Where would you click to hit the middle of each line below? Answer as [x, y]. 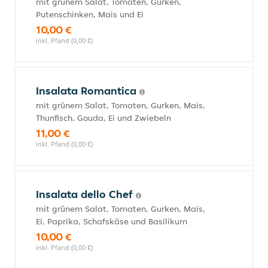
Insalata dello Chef [86, 194]
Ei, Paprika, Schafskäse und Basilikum [112, 221]
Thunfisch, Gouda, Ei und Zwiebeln [103, 118]
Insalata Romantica [88, 91]
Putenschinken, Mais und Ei [90, 14]
